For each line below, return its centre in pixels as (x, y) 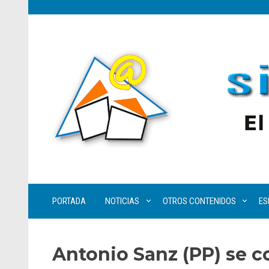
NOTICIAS (122, 201)
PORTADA (69, 201)
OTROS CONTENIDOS (199, 201)
